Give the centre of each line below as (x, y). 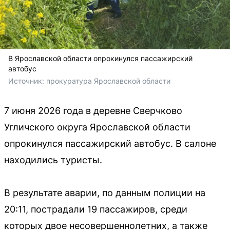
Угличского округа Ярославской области (97, 127)
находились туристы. (53, 160)
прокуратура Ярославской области (108, 81)
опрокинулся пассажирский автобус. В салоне (110, 143)
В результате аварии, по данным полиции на (105, 193)
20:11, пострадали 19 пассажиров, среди (96, 209)
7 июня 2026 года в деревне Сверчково (93, 111)
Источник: (27, 81)
